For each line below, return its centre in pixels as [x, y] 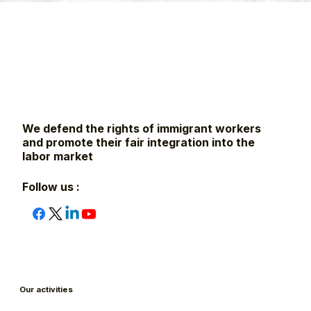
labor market [58, 156]
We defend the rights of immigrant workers [142, 128]
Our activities [47, 289]
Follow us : [51, 187]
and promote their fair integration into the [139, 142]
